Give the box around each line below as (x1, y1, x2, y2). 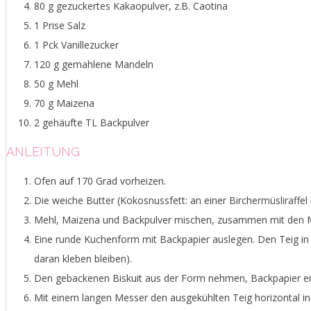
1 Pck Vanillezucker (34, 37, 119, 51)
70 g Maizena (34, 96, 94, 110)
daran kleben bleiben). (34, 251, 132, 265)
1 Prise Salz (34, 18, 85, 32)
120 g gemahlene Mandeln (34, 57, 153, 71)
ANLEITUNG (6, 144, 80, 159)
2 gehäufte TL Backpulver (34, 115, 149, 129)
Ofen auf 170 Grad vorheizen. (34, 174, 166, 187)
